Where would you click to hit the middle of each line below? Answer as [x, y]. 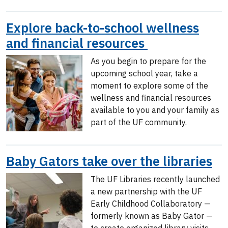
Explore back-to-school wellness [103, 28]
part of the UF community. [140, 122]
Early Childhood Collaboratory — [151, 204]
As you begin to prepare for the [148, 61]
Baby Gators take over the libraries [109, 161]
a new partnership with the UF [146, 191]
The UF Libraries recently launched [155, 179]
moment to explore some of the [149, 85]
